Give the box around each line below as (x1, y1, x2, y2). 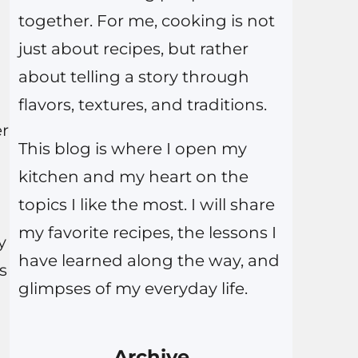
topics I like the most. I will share (18, 195, 275, 215)
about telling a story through (18, 67, 249, 87)
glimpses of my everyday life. (18, 279, 248, 299)
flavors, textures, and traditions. (18, 95, 267, 115)
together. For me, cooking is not (18, 11, 275, 31)
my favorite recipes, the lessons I (18, 223, 276, 243)
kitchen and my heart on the (18, 167, 249, 187)
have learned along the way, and (18, 251, 280, 271)
